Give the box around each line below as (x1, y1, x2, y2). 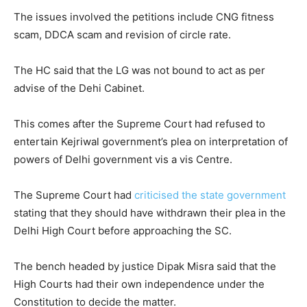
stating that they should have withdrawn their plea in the (14, 206, 286, 219)
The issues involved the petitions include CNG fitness (14, 10, 274, 23)
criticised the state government (134, 188, 286, 201)
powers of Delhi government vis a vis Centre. (14, 153, 232, 166)
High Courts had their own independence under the (14, 278, 265, 291)
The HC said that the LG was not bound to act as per (14, 64, 265, 77)
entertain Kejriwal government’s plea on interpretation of (14, 135, 288, 148)
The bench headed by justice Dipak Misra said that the (14, 260, 276, 273)
